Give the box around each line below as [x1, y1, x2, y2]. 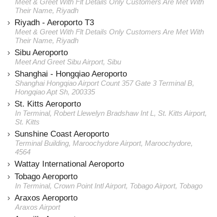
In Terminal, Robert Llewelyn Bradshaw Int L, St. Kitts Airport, [15, 109, 207, 117]
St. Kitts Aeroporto [15, 99, 81, 108]
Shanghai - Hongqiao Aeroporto [15, 69, 127, 78]
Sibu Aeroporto [15, 48, 68, 57]
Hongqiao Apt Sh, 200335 [15, 88, 95, 96]
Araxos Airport [15, 203, 60, 211]
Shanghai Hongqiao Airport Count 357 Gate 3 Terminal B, [15, 79, 194, 87]
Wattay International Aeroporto [15, 159, 124, 169]
